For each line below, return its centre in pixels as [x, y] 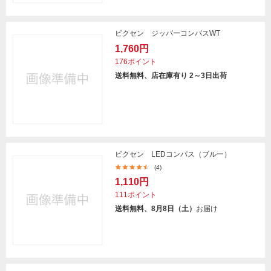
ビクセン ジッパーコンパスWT [168, 33]
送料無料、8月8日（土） [155, 209]
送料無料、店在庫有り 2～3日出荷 [171, 76]
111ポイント [136, 195]
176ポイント [136, 62]
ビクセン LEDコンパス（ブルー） [173, 154]
